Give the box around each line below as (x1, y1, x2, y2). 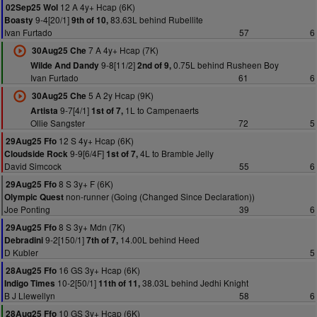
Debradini (4, 234, 43, 246)
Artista (30, 105, 58, 117)
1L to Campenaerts (122, 104, 199, 116)
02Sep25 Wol (6, 1, 58, 13)
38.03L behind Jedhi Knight (140, 277, 248, 289)
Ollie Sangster (30, 117, 85, 129)
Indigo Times (4, 277, 55, 289)
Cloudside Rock (4, 148, 68, 160)
